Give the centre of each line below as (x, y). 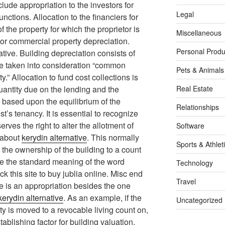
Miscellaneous (199, 33)
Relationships (197, 107)
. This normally (113, 138)
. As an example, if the (102, 198)
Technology (194, 163)
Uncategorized (199, 200)
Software (190, 126)
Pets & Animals (200, 70)
